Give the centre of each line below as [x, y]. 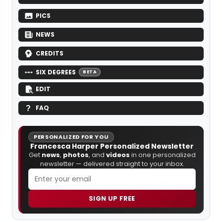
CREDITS [50, 53]
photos [76, 155]
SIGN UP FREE [112, 198]
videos [118, 155]
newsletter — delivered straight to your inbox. [112, 164]
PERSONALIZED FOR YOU [71, 137]
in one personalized [163, 155]
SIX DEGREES [56, 72]
